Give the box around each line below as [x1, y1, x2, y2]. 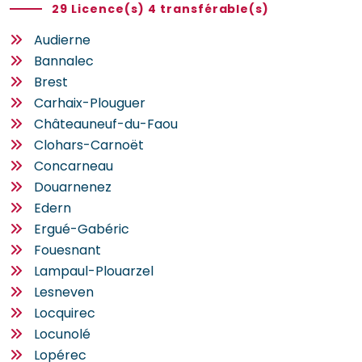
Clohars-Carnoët [34, 135, 144, 154]
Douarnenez [34, 177, 112, 196]
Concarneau [34, 156, 113, 175]
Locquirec [34, 303, 95, 322]
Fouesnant [34, 240, 101, 259]
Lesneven [34, 282, 94, 301]
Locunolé [34, 324, 90, 343]
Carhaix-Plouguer [34, 93, 145, 112]
